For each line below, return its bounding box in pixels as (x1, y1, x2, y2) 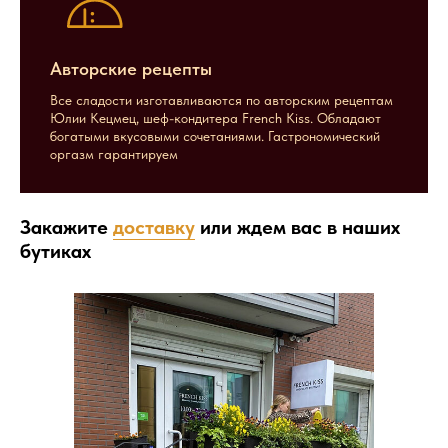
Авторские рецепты (50, 57, 212, 79)
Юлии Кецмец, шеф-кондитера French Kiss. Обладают (50, 109, 381, 126)
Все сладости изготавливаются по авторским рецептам (50, 91, 393, 108)
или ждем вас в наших (195, 214, 400, 239)
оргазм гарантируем (50, 145, 178, 162)
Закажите (20, 214, 113, 239)
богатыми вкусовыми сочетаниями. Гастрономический (50, 127, 380, 144)
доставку (113, 214, 195, 239)
